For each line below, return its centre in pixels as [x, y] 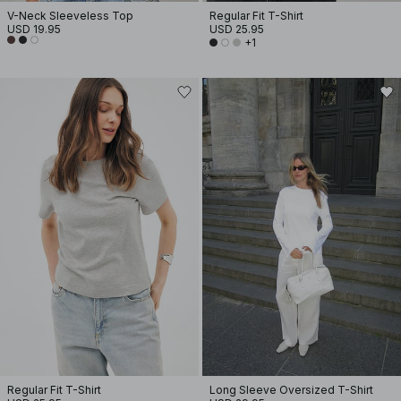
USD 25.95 [237, 29]
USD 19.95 [34, 29]
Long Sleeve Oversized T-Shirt [291, 390]
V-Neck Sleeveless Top [70, 16]
